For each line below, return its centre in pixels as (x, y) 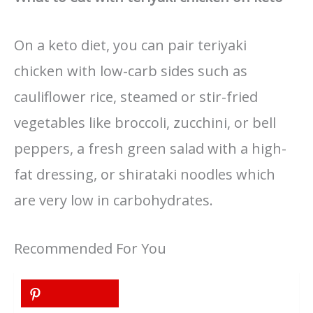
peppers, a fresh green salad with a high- (150, 149)
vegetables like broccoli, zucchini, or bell (145, 123)
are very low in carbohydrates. (114, 201)
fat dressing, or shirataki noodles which (145, 175)
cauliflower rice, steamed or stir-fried (136, 97)
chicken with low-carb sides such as (131, 71)
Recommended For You (90, 249)
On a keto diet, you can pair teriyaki (130, 45)
